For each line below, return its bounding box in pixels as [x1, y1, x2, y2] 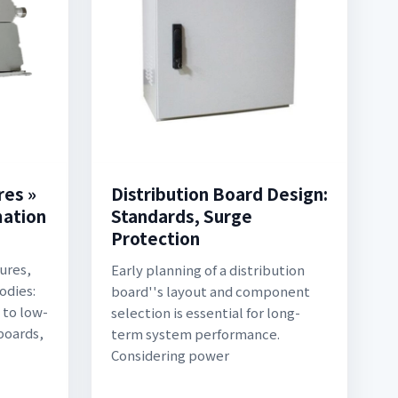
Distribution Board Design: [111, 181, 328, 205]
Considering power [111, 346, 229, 364]
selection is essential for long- [111, 303, 300, 322]
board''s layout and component [111, 282, 310, 300]
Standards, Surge [111, 203, 252, 227]
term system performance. [111, 324, 280, 343]
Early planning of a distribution [111, 260, 305, 279]
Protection [111, 226, 200, 250]
